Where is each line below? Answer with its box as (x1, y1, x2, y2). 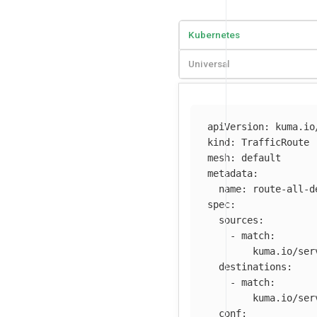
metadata (207, 167, 253, 179)
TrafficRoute (241, 136, 309, 148)
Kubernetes (188, 29, 240, 41)
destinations (219, 260, 287, 272)
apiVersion (207, 120, 264, 132)
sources (219, 214, 258, 226)
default (241, 151, 281, 163)
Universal (188, 58, 230, 70)
